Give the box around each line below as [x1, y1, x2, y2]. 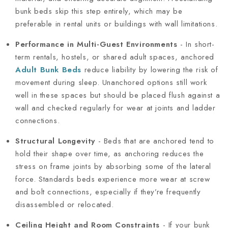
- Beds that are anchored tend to [95, 135, 214, 147]
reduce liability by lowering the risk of [81, 64, 218, 75]
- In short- [177, 38, 215, 50]
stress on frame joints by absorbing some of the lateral [15, 160, 212, 172]
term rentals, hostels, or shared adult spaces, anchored [15, 51, 215, 63]
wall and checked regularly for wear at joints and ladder [15, 102, 216, 113]
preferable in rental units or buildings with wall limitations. [15, 18, 218, 30]
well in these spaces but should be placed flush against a [15, 89, 220, 101]
